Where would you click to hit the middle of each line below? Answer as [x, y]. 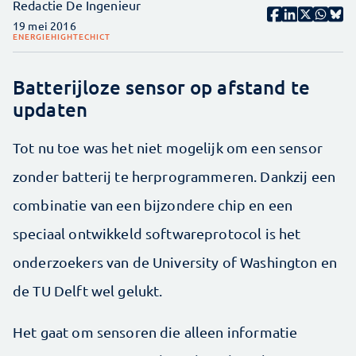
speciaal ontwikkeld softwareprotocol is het [157, 233]
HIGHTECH [74, 36]
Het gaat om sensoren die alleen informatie [155, 331]
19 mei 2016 [44, 25]
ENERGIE [32, 36]
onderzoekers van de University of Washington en [175, 261]
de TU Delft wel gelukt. [88, 290]
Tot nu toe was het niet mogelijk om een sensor [168, 147]
